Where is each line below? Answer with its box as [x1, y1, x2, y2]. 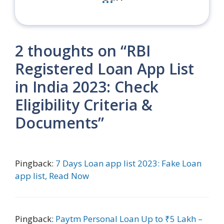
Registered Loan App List [15, 58, 194, 79]
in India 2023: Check [15, 76, 158, 97]
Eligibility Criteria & [15, 94, 152, 115]
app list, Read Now [15, 169, 89, 181]
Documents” [15, 112, 104, 133]
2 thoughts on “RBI [15, 40, 150, 61]
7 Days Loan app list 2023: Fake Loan [55, 157, 201, 169]
